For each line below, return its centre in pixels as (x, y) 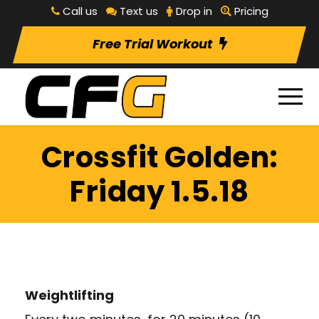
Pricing (251, 11)
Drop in (194, 11)
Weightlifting (69, 296)
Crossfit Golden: (159, 158)
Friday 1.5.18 (159, 192)
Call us (80, 11)
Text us (138, 11)
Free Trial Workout (152, 44)
